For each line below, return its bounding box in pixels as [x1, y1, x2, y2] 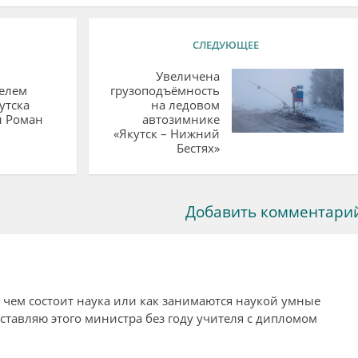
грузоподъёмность [109, 82, 220, 98]
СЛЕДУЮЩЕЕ [192, 37, 259, 52]
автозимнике [141, 110, 220, 127]
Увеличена [155, 67, 220, 84]
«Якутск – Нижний [113, 125, 220, 141]
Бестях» [176, 139, 220, 156]
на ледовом [150, 96, 220, 113]
